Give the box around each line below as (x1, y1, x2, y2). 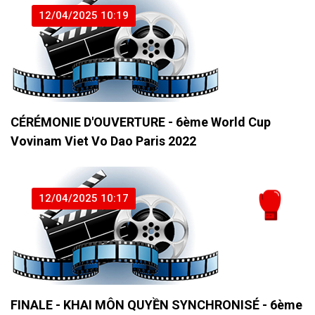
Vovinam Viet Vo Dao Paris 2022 (11, 134, 196, 149)
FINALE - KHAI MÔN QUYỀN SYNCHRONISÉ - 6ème (11, 297, 302, 313)
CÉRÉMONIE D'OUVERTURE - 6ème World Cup (11, 115, 271, 130)
